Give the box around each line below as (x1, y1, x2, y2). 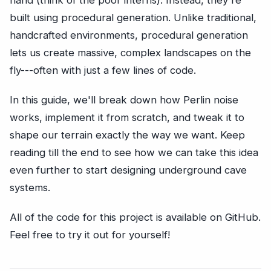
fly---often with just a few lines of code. (10, 64, 196, 77)
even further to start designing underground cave (10, 164, 247, 177)
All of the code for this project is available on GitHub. (10, 211, 261, 224)
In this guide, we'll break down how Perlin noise (10, 94, 238, 106)
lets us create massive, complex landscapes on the (10, 47, 251, 59)
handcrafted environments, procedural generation (10, 29, 248, 42)
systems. (10, 181, 50, 194)
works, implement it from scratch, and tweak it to (10, 111, 244, 124)
